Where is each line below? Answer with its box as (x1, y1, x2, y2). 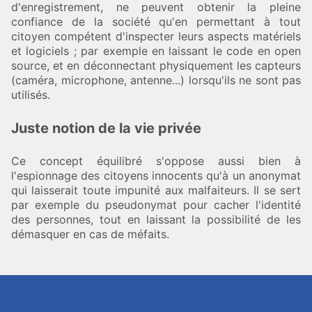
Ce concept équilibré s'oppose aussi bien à (11, 154, 301, 168)
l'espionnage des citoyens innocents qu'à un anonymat (11, 169, 301, 182)
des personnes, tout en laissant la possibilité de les (11, 212, 301, 226)
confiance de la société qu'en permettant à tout (11, 15, 301, 29)
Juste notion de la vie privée (11, 120, 201, 136)
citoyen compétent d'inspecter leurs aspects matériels (11, 29, 301, 43)
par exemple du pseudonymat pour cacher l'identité (11, 198, 301, 212)
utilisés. (11, 88, 50, 102)
